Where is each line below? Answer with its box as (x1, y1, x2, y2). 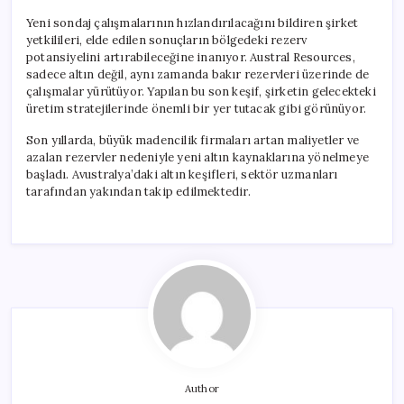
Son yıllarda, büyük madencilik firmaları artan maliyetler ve (26, 132, 360, 148)
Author (184, 381, 220, 395)
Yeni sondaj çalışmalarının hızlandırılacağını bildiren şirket (26, 14, 359, 31)
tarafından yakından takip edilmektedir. (26, 183, 251, 199)
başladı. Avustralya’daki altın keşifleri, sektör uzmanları (26, 166, 338, 182)
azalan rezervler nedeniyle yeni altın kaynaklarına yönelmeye (26, 149, 370, 165)
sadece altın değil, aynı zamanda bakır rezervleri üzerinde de (26, 66, 370, 82)
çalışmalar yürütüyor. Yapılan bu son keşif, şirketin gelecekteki (26, 83, 376, 99)
